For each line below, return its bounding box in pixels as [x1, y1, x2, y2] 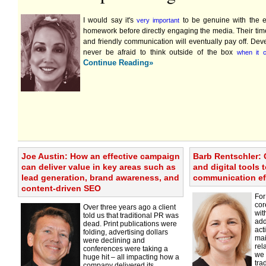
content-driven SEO [21, 183, 101, 193]
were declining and [83, 236, 145, 245]
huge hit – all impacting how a [83, 253, 179, 261]
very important [137, 17, 180, 24]
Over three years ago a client [83, 203, 176, 211]
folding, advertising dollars [83, 228, 168, 236]
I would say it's [83, 16, 137, 24]
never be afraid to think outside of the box [83, 48, 237, 56]
